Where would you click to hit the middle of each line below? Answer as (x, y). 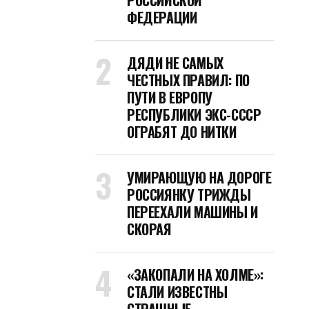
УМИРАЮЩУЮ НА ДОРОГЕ (199, 177)
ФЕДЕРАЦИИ (162, 17)
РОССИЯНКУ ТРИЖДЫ (189, 195)
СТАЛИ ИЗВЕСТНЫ (177, 292)
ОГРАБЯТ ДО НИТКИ (182, 132)
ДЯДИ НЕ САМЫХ (175, 63)
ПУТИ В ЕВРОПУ (170, 97)
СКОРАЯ (149, 229)
